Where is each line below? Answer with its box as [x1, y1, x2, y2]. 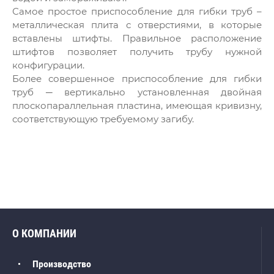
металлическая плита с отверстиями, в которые [12, 18, 262, 31]
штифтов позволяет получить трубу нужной [12, 45, 262, 57]
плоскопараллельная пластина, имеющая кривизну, [12, 99, 262, 111]
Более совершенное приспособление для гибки [12, 72, 262, 84]
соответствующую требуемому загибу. [12, 113, 194, 125]
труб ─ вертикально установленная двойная [12, 86, 262, 98]
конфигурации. [12, 59, 84, 71]
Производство [32, 258, 91, 270]
